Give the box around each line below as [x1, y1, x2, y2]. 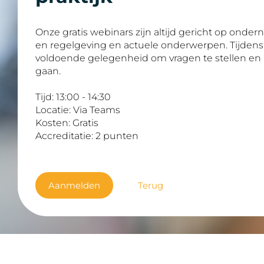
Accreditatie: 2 [35, 130, 103, 141]
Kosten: [35, 117, 72, 128]
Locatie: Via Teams [35, 104, 120, 115]
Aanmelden [48, 180, 100, 191]
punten [103, 130, 138, 141]
